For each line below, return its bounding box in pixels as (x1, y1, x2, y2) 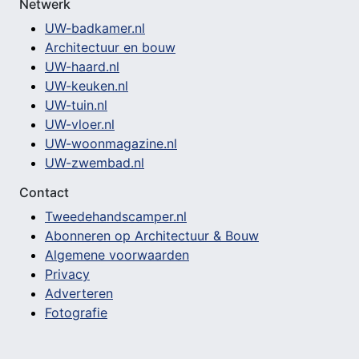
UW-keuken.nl (45, 78, 128, 95)
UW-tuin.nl (45, 97, 107, 114)
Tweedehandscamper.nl (45, 208, 187, 225)
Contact (19, 184, 69, 201)
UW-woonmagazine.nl (45, 135, 177, 152)
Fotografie (45, 305, 107, 321)
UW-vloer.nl (45, 116, 115, 133)
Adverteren (45, 285, 113, 302)
